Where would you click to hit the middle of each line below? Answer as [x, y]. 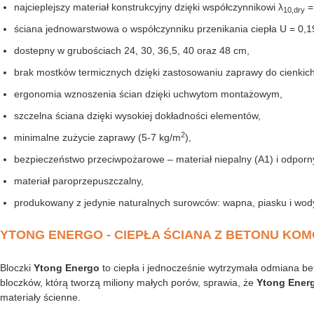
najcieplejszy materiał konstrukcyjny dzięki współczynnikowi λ [149, 7]
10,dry [294, 10]
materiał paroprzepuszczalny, [79, 181]
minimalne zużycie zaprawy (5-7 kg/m [97, 138]
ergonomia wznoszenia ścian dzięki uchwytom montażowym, [148, 94]
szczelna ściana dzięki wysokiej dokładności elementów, [137, 116]
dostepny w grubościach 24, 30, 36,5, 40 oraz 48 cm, [132, 51]
